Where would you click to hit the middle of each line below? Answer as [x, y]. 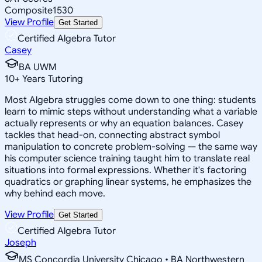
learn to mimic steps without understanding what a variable [131, 111]
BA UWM [38, 67]
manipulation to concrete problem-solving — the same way [131, 146]
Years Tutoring [51, 79]
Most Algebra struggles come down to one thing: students [130, 100]
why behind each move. [55, 193]
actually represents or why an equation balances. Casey [124, 123]
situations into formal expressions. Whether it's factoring [126, 170]
